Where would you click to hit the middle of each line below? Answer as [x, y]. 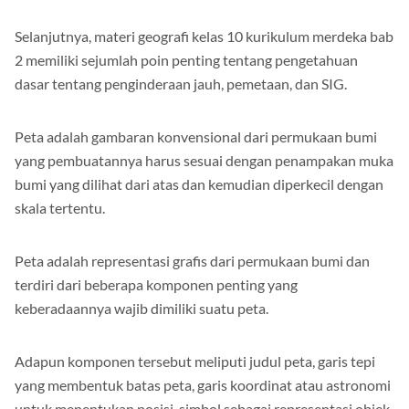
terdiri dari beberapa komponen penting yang [156, 284]
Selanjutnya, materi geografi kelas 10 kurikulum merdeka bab [204, 36]
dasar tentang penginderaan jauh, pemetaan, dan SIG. [181, 83]
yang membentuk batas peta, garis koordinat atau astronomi [203, 384]
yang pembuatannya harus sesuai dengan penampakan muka [204, 160]
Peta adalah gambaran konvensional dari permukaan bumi [196, 136]
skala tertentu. [60, 207]
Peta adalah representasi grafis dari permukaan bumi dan [192, 260]
